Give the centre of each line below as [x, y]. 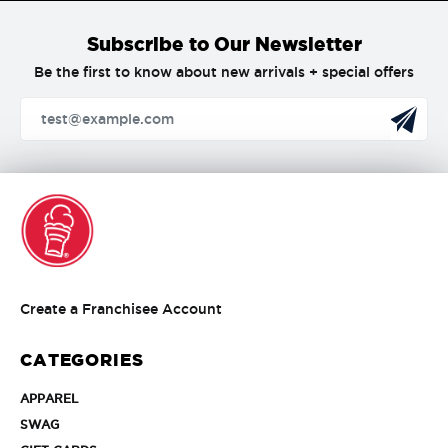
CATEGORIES [82, 359]
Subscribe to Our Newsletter [224, 43]
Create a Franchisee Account [121, 309]
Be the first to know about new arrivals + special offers [224, 71]
